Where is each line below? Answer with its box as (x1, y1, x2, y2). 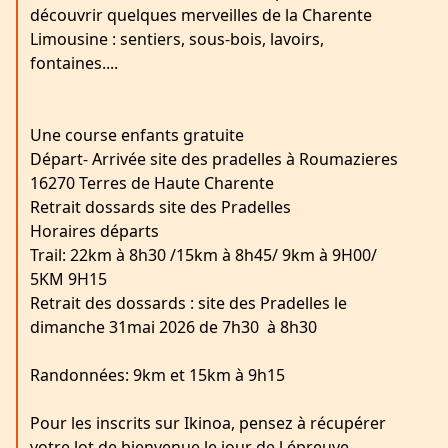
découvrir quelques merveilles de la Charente (30, 4, 372, 27)
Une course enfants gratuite (30, 124, 248, 147)
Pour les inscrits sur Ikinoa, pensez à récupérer (30, 412, 386, 435)
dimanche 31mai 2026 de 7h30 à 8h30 (30, 316, 317, 339)
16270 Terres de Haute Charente (30, 172, 274, 195)
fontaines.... (30, 52, 118, 75)
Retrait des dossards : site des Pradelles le (30, 292, 347, 315)
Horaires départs (30, 220, 159, 243)
